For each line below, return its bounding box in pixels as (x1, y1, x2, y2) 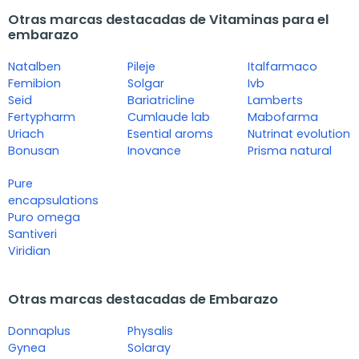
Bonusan (8, 142, 59, 159)
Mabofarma (247, 108, 318, 125)
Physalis (127, 322, 174, 339)
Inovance (127, 142, 182, 159)
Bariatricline (127, 91, 196, 108)
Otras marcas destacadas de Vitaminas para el (8, 10, 329, 29)
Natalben (8, 58, 61, 75)
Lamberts (247, 91, 303, 108)
